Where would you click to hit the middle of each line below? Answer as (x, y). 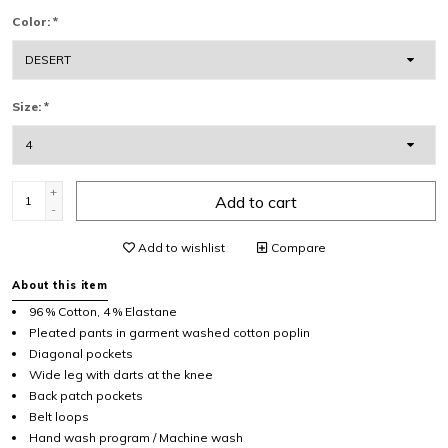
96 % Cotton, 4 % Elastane (103, 311)
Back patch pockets (86, 395)
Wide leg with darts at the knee (121, 374)
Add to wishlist (179, 247)
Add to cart (255, 201)
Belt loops (59, 416)
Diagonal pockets (81, 353)
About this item (60, 284)
